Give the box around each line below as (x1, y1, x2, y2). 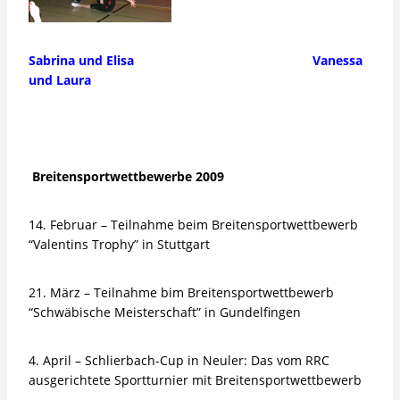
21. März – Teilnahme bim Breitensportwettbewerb (29, 284, 334, 301)
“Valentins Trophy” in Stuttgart (29, 236, 210, 253)
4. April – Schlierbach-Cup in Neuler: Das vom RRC (29, 352, 329, 369)
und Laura (29, 71, 91, 88)
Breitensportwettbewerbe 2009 (29, 168, 224, 185)
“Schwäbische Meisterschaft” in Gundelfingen (29, 304, 301, 321)
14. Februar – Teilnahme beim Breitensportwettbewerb (29, 216, 358, 233)
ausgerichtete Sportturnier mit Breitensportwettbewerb (29, 371, 362, 388)
